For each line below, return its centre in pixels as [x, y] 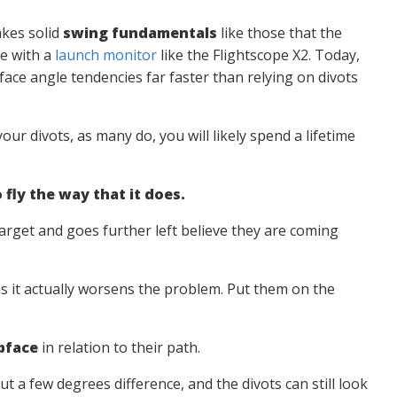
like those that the [279, 33]
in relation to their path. [119, 347]
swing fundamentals [140, 33]
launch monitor [105, 55]
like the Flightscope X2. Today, [258, 55]
